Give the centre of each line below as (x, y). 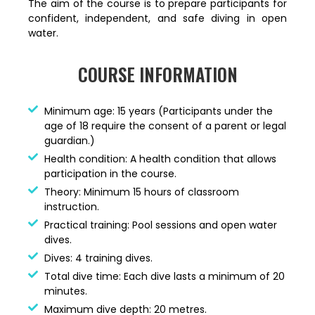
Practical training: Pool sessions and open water (160, 225)
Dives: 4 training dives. (98, 258)
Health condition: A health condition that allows (160, 159)
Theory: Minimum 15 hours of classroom (141, 192)
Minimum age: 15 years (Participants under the (158, 111)
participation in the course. (110, 173)
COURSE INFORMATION (157, 74)
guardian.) (69, 140)
